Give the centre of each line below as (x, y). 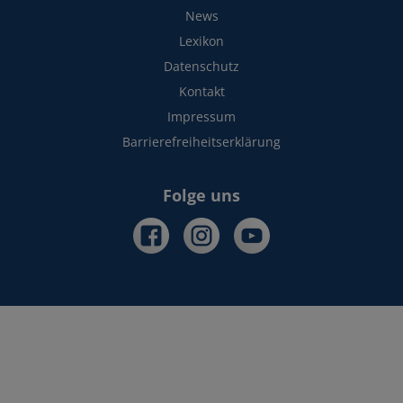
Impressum (201, 116)
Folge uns (201, 195)
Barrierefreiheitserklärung (201, 142)
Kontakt (201, 91)
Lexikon (201, 41)
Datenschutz (201, 66)
